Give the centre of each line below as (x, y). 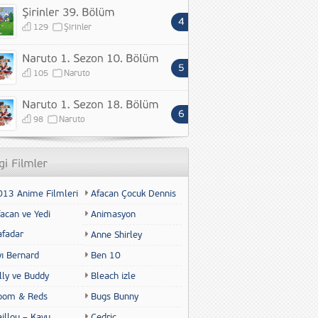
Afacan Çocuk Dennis (133, 194)
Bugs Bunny (115, 297)
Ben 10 (106, 256)
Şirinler (78, 27)
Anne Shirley (116, 235)
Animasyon (113, 214)
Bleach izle (113, 276)
